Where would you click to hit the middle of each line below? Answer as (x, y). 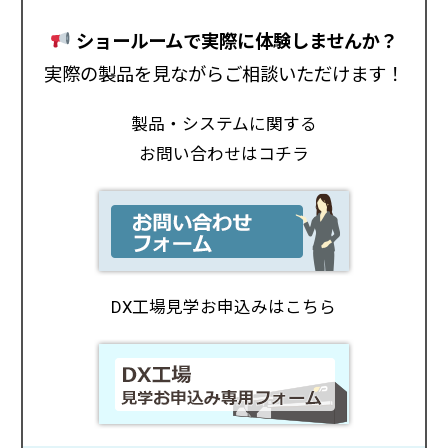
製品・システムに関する (223, 123)
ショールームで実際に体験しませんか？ (234, 41)
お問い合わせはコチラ (223, 153)
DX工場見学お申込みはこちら (224, 307)
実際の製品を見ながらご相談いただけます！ (223, 74)
